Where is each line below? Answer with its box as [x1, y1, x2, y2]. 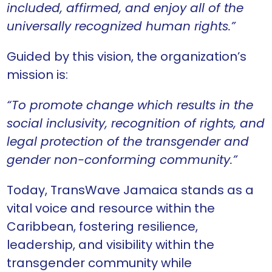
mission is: [7, 66, 69, 84]
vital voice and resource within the [7, 200, 215, 217]
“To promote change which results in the [7, 97, 253, 114]
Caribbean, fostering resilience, [7, 218, 198, 236]
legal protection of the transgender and [7, 133, 249, 151]
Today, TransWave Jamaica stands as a [7, 182, 254, 199]
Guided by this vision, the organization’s [7, 48, 246, 66]
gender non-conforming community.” [7, 151, 237, 169]
